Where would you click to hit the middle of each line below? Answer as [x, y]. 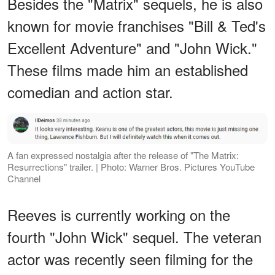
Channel [24, 179]
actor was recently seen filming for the [130, 259]
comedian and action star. [90, 91]
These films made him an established [128, 69]
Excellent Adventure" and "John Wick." [132, 47]
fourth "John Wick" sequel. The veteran [134, 237]
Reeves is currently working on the [119, 215]
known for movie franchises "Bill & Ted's [137, 25]
